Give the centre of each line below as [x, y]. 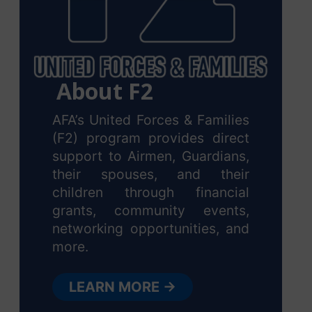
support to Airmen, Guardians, [151, 156]
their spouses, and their [151, 174]
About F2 [105, 91]
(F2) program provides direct [151, 138]
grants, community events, [151, 210]
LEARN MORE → [122, 287]
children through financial [151, 192]
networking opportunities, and [151, 228]
